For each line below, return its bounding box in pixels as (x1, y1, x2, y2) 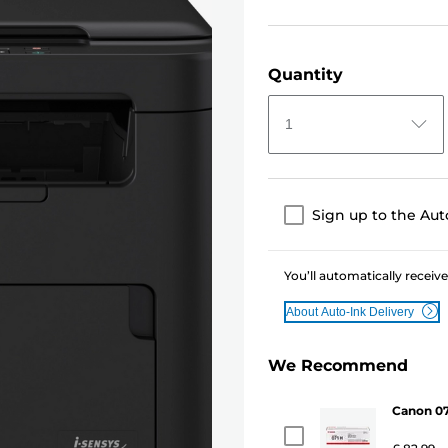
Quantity (268, 64, 343, 84)
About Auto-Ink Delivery (286, 304, 414, 319)
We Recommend (268, 356, 408, 376)
